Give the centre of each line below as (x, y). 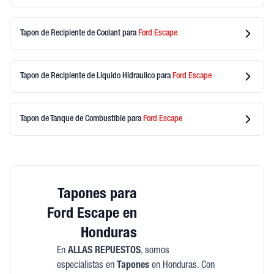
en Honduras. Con (182, 266)
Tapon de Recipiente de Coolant (71, 33)
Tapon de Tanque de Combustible (74, 119)
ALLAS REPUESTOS (104, 251)
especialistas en (87, 266)
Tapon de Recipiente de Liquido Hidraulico (88, 76)
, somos (155, 251)
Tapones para (97, 195)
